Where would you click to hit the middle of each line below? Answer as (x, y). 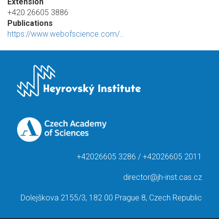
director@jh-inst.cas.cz (163, 177)
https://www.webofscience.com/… (66, 34)
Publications (30, 23)
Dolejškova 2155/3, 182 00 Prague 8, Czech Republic (111, 198)
